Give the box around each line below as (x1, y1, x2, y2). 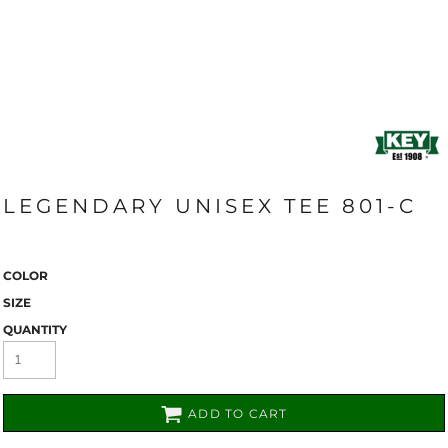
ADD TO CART (188, 406, 288, 422)
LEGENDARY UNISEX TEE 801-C (3, 194, 417, 218)
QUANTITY (3, 322, 67, 337)
